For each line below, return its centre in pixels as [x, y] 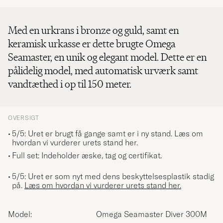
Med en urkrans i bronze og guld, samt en [93, 30]
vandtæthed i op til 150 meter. [70, 84]
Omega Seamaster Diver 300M [152, 214]
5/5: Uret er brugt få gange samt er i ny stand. [92, 134]
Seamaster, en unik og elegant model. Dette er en [107, 57]
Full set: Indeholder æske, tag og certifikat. [87, 156]
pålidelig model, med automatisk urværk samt [103, 71]
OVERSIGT [24, 118]
